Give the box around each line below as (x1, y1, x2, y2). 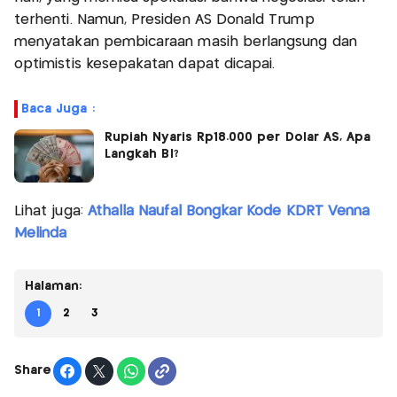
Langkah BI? (105, 147, 179, 160)
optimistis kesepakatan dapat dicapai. (14, 57, 276, 71)
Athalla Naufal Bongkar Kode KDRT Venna (87, 204, 370, 218)
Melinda (14, 226, 67, 240)
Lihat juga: (14, 204, 88, 218)
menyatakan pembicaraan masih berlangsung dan (14, 35, 357, 49)
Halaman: (25, 279, 82, 292)
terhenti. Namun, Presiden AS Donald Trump (14, 12, 315, 27)
